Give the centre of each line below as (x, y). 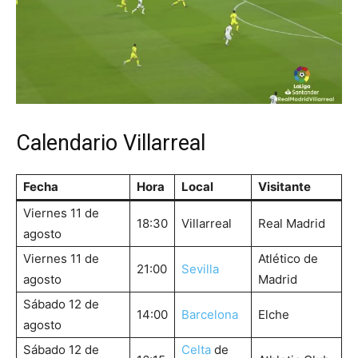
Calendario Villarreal (111, 143)
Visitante (284, 187)
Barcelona (210, 315)
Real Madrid (292, 224)
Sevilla (200, 269)
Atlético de (288, 259)
